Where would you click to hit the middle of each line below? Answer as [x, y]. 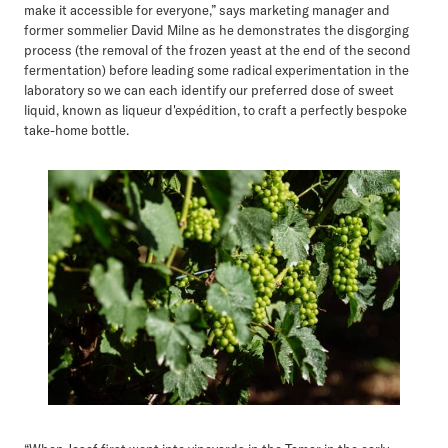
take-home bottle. [78, 130]
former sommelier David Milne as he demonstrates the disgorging [216, 30]
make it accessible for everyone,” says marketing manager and [207, 10]
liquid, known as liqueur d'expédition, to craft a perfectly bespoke [215, 110]
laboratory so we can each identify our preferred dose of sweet [209, 90]
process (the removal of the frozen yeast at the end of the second [217, 50]
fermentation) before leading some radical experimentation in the [216, 70]
